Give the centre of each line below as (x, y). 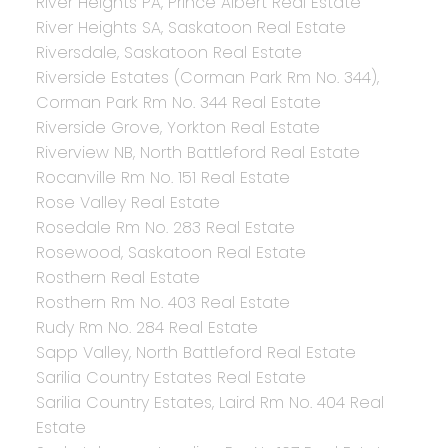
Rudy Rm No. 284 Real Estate (146, 328)
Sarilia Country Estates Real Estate (170, 378)
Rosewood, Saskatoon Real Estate (170, 253)
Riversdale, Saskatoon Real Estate (168, 53)
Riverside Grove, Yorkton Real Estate (177, 128)
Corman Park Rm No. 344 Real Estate (178, 103)
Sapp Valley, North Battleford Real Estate (195, 353)
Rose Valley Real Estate (127, 203)
